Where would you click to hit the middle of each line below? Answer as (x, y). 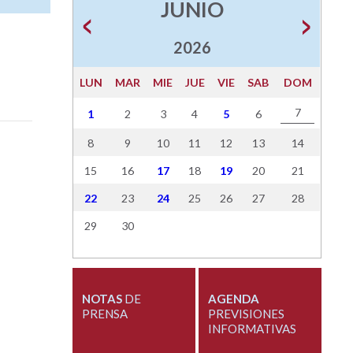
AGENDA (233, 299)
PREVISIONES (246, 314)
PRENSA (104, 314)
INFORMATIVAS (252, 329)
